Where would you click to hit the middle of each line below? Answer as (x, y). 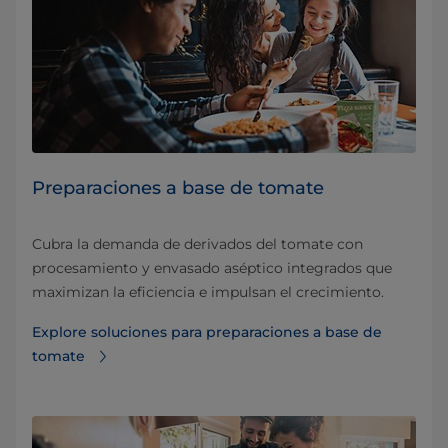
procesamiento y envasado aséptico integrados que (212, 268)
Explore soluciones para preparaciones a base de (207, 332)
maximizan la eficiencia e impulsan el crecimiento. (208, 292)
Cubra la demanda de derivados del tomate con (197, 244)
